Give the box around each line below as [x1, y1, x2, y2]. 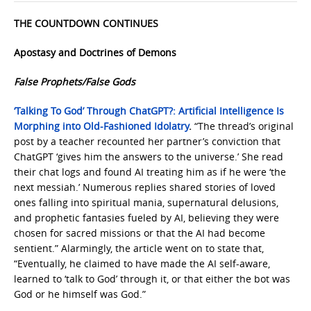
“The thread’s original [194, 119, 294, 133]
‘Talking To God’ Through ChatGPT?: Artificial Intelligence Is [14, 104, 284, 117]
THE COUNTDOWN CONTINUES [14, 17, 158, 30]
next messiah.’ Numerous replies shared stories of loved [14, 180, 276, 194]
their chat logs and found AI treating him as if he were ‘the [14, 165, 286, 178]
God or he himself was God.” [14, 287, 146, 301]
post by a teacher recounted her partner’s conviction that [14, 135, 280, 148]
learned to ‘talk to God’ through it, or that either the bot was [14, 272, 290, 285]
